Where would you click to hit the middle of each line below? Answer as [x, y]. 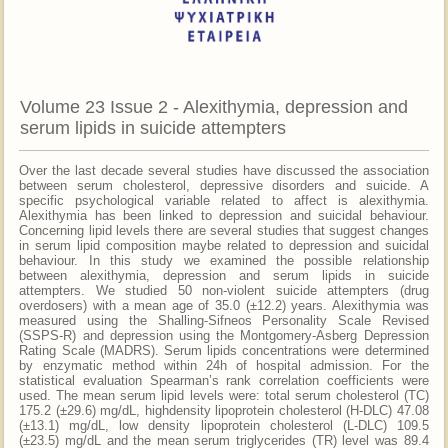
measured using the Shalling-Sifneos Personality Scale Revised [224, 320]
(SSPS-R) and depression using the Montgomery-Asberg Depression [224, 335]
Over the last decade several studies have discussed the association [224, 170]
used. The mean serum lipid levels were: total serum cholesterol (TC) [224, 395]
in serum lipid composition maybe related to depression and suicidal [224, 245]
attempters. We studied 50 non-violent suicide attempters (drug [224, 290]
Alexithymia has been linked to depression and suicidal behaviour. [224, 215]
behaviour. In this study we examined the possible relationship [224, 260]
